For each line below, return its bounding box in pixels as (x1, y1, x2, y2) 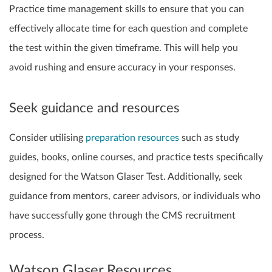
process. (9, 230, 44, 240)
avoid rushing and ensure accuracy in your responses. (9, 63, 236, 73)
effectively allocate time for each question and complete (9, 24, 248, 34)
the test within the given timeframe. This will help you (9, 43, 238, 53)
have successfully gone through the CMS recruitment (9, 211, 236, 221)
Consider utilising (9, 133, 86, 143)
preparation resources (86, 133, 179, 143)
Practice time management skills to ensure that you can (9, 4, 244, 15)
